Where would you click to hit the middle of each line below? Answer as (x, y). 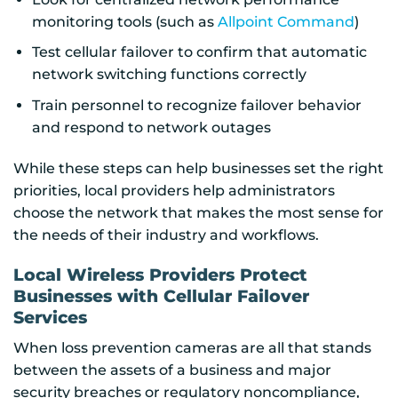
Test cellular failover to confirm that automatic (199, 52)
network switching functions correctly (169, 75)
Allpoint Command (286, 21)
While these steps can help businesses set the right (199, 168)
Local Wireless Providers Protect (160, 275)
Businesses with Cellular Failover (161, 296)
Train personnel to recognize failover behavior (196, 105)
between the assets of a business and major (172, 370)
